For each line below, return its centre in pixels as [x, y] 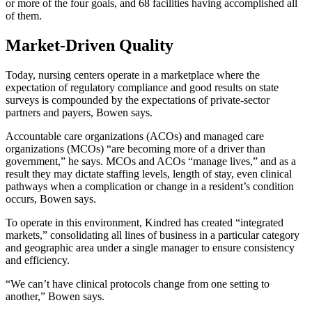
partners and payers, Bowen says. [79, 112]
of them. [24, 16]
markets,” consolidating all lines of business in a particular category [153, 235]
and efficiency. [39, 260]
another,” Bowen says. [55, 296]
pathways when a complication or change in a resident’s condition [150, 186]
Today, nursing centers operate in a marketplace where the [133, 75]
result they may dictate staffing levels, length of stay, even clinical [149, 173]
